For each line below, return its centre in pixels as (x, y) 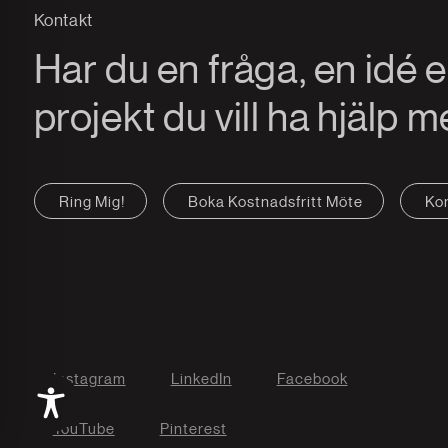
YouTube (83, 428)
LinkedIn (201, 378)
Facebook (312, 378)
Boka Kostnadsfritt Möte (275, 201)
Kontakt (63, 19)
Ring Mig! (92, 201)
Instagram (89, 378)
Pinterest (193, 428)
